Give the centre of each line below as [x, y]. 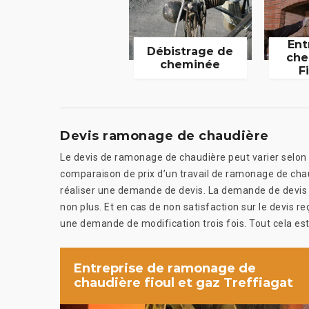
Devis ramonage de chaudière [165, 136]
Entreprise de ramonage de [165, 268]
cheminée [190, 64]
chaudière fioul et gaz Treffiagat [183, 282]
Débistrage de [190, 51]
